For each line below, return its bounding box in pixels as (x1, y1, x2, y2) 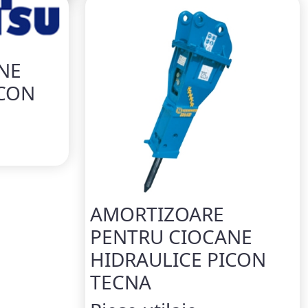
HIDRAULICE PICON (90, 246, 266, 273)
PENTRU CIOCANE (90, 223, 252, 250)
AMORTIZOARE (90, 201, 224, 228)
